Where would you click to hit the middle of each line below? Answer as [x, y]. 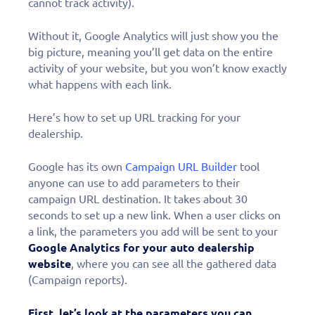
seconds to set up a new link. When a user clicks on [154, 215]
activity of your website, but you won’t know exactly [157, 68]
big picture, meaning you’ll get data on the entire [150, 52]
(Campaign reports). [78, 279]
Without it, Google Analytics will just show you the [153, 36]
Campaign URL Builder [181, 166]
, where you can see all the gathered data [174, 263]
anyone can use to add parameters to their [134, 182]
